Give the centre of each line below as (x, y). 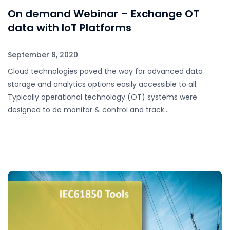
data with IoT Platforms (70, 28)
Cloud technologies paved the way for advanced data (105, 72)
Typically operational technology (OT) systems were (102, 97)
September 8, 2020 (43, 55)
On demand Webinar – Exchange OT (103, 14)
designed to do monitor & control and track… (88, 110)
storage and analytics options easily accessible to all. (103, 84)
